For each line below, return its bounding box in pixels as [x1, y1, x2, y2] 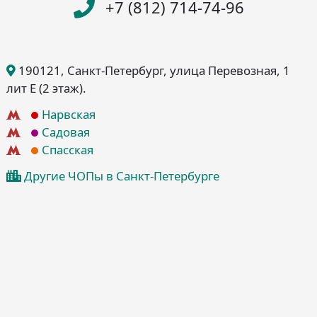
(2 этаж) [39, 80, 83, 97]
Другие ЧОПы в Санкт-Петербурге [24, 168, 219, 185]
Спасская [42, 142, 93, 158]
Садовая [42, 124, 90, 141]
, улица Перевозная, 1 [163, 62, 290, 79]
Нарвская [42, 106, 96, 123]
